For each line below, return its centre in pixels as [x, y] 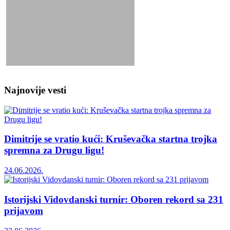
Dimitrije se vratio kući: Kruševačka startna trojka [111, 139]
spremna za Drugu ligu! [54, 150]
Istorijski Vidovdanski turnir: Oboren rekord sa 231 [114, 199]
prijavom [24, 210]
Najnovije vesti [35, 90]
